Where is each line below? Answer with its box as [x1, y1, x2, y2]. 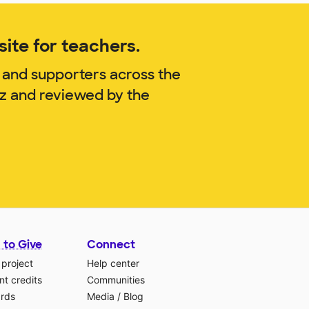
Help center [87, 257, 139, 269]
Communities [87, 273, 145, 286]
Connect [87, 237, 135, 252]
